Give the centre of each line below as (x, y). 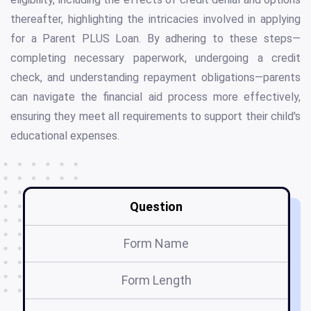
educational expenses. (65, 136)
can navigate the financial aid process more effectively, (155, 97)
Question (156, 207)
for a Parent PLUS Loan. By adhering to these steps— (155, 39)
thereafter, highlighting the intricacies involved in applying (155, 19)
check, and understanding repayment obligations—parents (155, 78)
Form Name (156, 244)
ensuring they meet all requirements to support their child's (155, 117)
